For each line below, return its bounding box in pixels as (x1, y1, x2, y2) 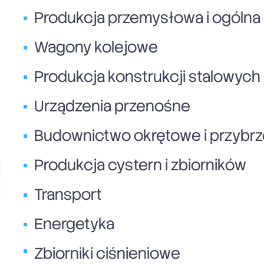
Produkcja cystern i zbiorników (34, 154, 246, 175)
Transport (34, 184, 102, 204)
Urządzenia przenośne (34, 95, 190, 116)
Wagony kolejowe (34, 37, 158, 57)
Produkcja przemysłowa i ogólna (34, 7, 260, 28)
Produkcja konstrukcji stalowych (34, 66, 260, 87)
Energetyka (34, 213, 114, 234)
